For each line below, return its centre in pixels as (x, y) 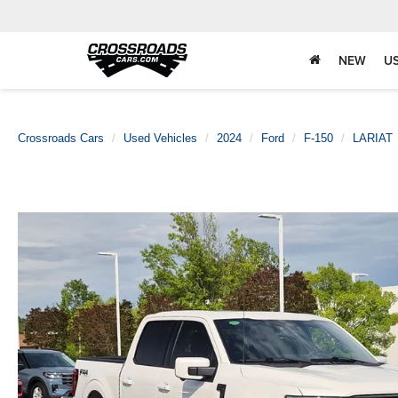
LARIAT (373, 138)
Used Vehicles (160, 138)
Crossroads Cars (61, 138)
